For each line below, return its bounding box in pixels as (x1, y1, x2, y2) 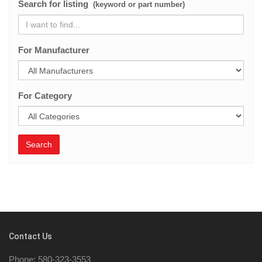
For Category (18, 91, 72, 101)
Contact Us (9, 232, 52, 241)
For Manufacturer (18, 45, 89, 55)
